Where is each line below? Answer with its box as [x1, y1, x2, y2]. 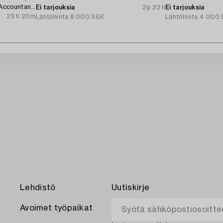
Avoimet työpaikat [20, 204, 93, 212]
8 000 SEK [70, 13, 105, 20]
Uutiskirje [111, 184, 150, 192]
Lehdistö [20, 184, 56, 192]
